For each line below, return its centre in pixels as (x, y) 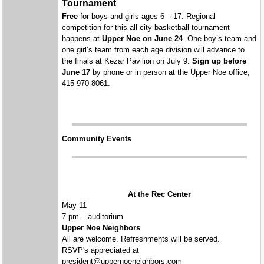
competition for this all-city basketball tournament (146, 27)
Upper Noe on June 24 (143, 38)
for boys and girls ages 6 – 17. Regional (148, 16)
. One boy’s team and (220, 38)
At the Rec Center (159, 194)
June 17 (76, 72)
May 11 (75, 205)
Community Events (97, 138)
